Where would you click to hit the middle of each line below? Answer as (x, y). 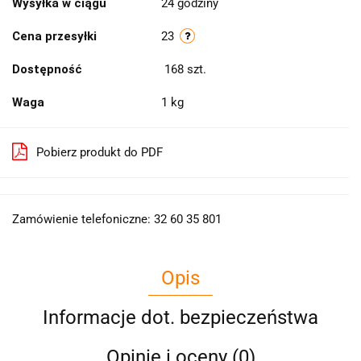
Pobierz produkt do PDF (100, 152)
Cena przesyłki (54, 36)
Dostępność (47, 69)
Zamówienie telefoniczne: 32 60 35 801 (117, 219)
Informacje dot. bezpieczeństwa (180, 317)
